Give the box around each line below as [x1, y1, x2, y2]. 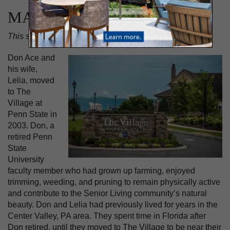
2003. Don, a [8, 121, 54, 130]
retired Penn [8, 132, 52, 142]
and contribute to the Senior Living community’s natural [8, 189, 207, 198]
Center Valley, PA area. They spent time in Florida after [8, 212, 206, 221]
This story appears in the [8, 31, 99, 41]
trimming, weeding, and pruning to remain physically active [8, 178, 220, 187]
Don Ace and [8, 53, 55, 63]
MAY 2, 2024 [8, 8, 96, 26]
